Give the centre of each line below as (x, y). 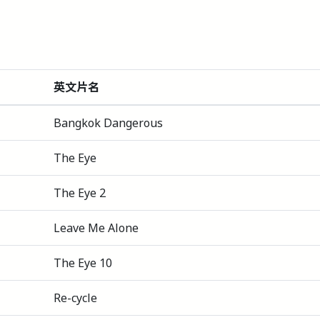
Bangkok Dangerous (108, 122)
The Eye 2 (80, 192)
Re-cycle (75, 297)
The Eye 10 (83, 262)
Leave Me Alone (96, 227)
